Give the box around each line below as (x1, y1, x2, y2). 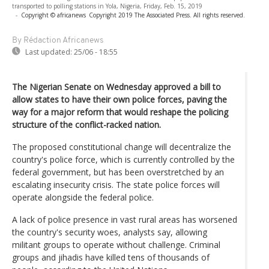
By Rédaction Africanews (12, 35, 103, 45)
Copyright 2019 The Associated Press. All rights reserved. (89, 10, 245, 19)
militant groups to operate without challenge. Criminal (12, 238, 220, 250)
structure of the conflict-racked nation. (12, 118, 161, 130)
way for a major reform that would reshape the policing (12, 106, 228, 118)
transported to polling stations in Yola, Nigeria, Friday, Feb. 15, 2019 (12, 1, 202, 10)
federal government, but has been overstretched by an (12, 166, 224, 178)
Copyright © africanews (21, 10, 86, 19)
